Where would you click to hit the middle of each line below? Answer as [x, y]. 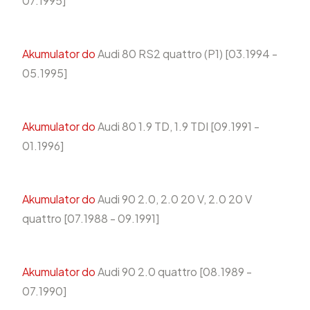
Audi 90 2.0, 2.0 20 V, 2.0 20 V [174, 199]
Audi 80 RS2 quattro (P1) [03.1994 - [186, 54]
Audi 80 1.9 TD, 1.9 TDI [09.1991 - [177, 127]
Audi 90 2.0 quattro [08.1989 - [174, 272]
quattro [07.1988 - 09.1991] [91, 219]
